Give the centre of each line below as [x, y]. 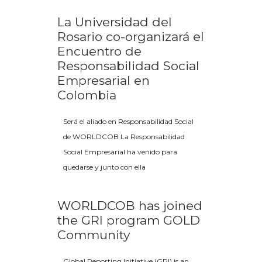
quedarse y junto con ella [104, 167]
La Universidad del [115, 22]
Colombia [87, 95]
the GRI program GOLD [129, 220]
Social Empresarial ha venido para [120, 152]
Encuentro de [99, 51]
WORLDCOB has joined [130, 206]
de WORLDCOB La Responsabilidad [124, 137]
